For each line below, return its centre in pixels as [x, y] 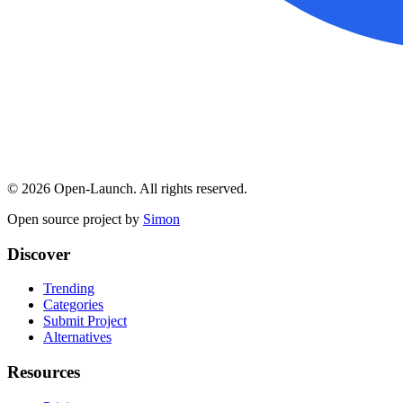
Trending [69, 289]
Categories [73, 305]
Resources [44, 372]
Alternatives [77, 337]
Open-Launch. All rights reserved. [149, 189]
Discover [39, 254]
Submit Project [85, 321]
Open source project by [73, 219]
